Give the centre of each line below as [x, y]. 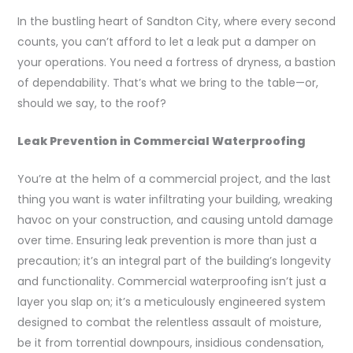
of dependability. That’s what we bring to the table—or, [167, 82]
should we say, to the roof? [91, 103]
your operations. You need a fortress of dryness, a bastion [176, 62]
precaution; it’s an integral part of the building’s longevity [174, 261]
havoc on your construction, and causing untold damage [175, 220]
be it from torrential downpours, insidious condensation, [170, 343]
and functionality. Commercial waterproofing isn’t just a [171, 282]
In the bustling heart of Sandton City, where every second [176, 21]
